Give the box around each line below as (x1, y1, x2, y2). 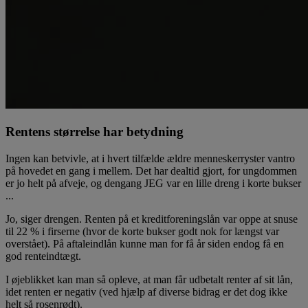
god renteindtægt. (5, 250, 81, 262)
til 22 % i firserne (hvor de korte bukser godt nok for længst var (5, 225, 279, 237)
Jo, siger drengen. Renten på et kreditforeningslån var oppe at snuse (5, 212, 298, 225)
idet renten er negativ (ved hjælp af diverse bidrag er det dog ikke (5, 285, 287, 298)
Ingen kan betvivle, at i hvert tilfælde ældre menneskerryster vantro (5, 152, 295, 164)
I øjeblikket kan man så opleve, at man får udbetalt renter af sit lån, (5, 273, 293, 285)
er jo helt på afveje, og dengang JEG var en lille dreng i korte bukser (5, 177, 301, 189)
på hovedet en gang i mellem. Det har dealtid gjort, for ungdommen (5, 164, 297, 177)
